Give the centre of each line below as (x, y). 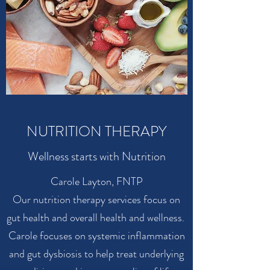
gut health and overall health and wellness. (96, 218)
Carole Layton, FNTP (96, 181)
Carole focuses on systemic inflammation (96, 236)
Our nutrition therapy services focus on (96, 199)
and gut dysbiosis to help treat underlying (96, 254)
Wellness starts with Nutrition (96, 156)
